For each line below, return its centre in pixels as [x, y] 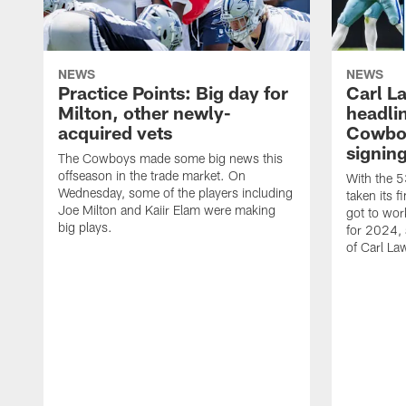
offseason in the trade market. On [152, 176]
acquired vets [115, 133]
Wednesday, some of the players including [175, 193]
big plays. [85, 227]
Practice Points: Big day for [173, 93]
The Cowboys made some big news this [170, 159]
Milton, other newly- [145, 113]
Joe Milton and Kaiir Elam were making [167, 210]
